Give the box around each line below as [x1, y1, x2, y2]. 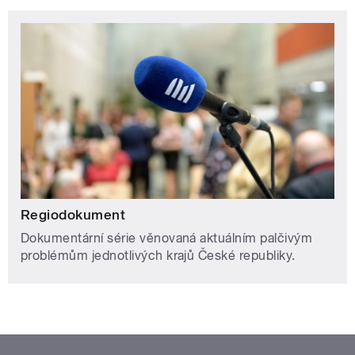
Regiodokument [21, 206, 126, 223]
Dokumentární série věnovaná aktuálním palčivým [21, 230, 313, 246]
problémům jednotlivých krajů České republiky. [21, 247, 300, 263]
